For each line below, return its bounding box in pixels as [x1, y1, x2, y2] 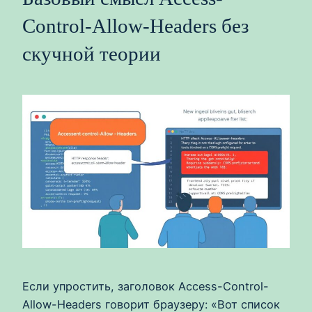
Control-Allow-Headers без [22, 14, 249, 37]
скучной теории [22, 42, 161, 65]
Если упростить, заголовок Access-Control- [22, 279, 269, 293]
